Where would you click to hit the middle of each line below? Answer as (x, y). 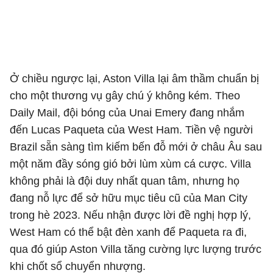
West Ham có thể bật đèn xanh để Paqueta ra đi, (128, 232)
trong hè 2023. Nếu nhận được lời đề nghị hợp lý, (130, 215)
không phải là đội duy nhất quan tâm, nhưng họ (125, 181)
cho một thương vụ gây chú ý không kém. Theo (125, 96)
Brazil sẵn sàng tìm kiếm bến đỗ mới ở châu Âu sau (136, 147)
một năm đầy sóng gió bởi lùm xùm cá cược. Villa (130, 164)
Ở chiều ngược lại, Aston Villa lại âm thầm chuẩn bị (134, 79)
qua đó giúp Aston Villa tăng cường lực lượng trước (136, 249)
